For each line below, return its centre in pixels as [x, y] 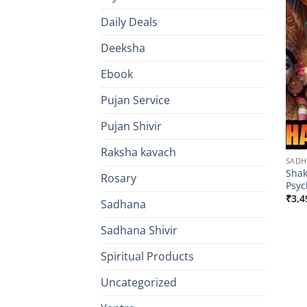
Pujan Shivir [131, 126]
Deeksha [123, 48]
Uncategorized [139, 283]
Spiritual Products [147, 257]
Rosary [119, 179]
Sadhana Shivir [139, 231]
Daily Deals [129, 22]
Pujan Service [135, 100]
